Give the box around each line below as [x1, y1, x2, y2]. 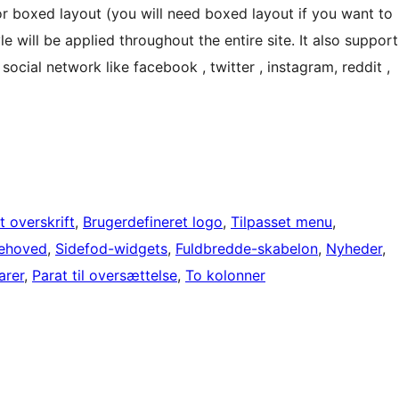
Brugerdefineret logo [83, 213, 223, 232]
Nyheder [326, 240, 382, 258]
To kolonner [185, 266, 265, 285]
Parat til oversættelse [32, 266, 177, 285]
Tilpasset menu [231, 213, 332, 232]
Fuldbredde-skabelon [175, 240, 318, 258]
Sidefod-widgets [55, 240, 167, 258]
